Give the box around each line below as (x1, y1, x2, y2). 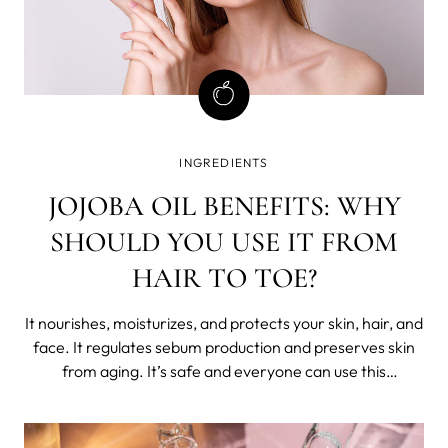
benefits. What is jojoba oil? (195, 408, 319, 429)
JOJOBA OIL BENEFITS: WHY (47, 188, 401, 223)
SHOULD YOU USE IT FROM (50, 224, 398, 259)
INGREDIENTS (179, 154, 269, 170)
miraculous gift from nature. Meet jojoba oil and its (50, 384, 398, 405)
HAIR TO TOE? (131, 260, 317, 295)
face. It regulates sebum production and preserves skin (33, 336, 415, 357)
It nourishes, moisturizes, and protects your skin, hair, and (25, 312, 423, 333)
